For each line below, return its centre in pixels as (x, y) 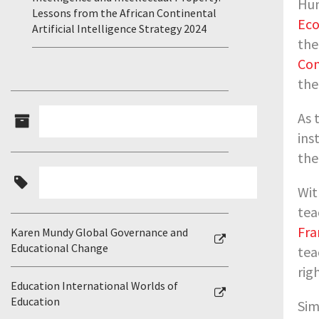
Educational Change (59, 248)
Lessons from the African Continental (124, 13)
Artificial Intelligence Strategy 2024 (119, 28)
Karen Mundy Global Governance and (99, 232)
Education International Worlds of (94, 286)
